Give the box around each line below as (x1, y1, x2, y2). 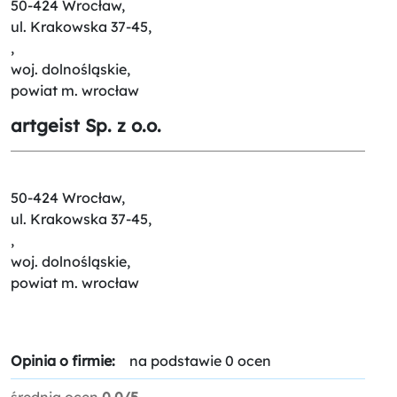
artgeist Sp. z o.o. (11, 113, 161, 136)
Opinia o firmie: (11, 351, 115, 370)
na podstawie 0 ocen (129, 351, 271, 370)
